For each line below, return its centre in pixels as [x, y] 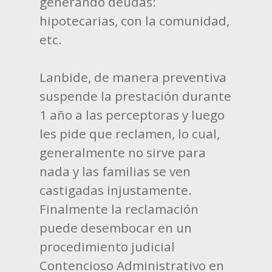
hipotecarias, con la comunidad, [134, 21]
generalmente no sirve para [122, 153]
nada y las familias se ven [115, 172]
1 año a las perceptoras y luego [132, 115]
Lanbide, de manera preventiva [133, 77]
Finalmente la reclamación [119, 209]
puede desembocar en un [115, 228]
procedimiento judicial [107, 247]
